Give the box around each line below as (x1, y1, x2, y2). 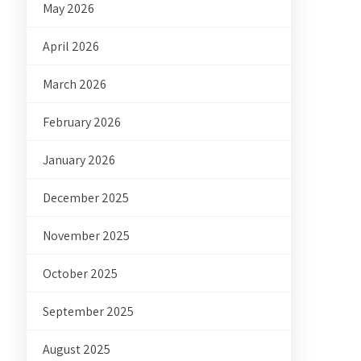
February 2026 (43, 114, 122, 131)
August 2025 (43, 341, 111, 358)
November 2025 (43, 227, 131, 244)
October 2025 (43, 265, 118, 282)
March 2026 (43, 76, 107, 93)
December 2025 (43, 189, 130, 206)
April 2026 (43, 38, 100, 55)
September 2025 (43, 303, 135, 320)
